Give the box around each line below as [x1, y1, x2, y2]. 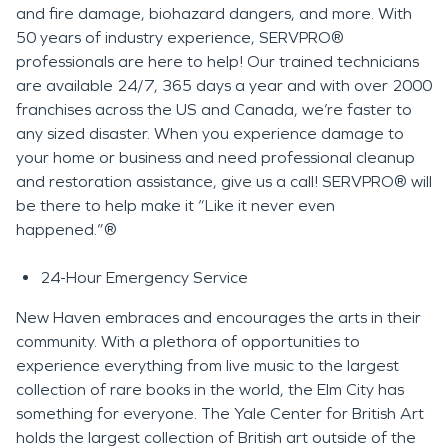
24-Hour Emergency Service [40, 268, 248, 287]
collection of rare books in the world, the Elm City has [16, 380, 404, 399]
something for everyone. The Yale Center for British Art [16, 404, 424, 423]
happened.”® [16, 220, 117, 239]
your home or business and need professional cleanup [16, 148, 415, 167]
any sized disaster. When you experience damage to [16, 124, 404, 143]
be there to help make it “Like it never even [16, 196, 335, 215]
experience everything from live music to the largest [16, 356, 399, 375]
